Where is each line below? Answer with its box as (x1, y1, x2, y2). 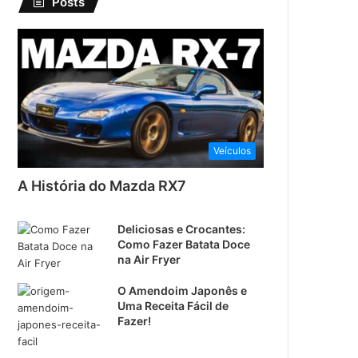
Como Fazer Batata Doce (117, 237, 251, 251)
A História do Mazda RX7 (18, 177, 187, 194)
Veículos (213, 144, 251, 157)
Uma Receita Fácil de (117, 298, 229, 312)
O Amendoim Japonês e (117, 283, 248, 297)
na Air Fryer (117, 252, 181, 266)
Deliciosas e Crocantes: (117, 221, 246, 236)
